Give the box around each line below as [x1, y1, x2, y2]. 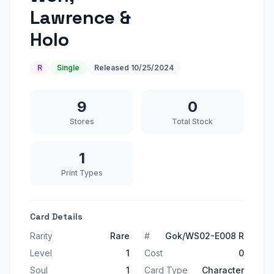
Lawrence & [30, 6, 131, 29]
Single [57, 63, 80, 72]
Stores [69, 117, 94, 126]
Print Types [61, 168, 103, 177]
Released [94, 63, 131, 72]
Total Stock [172, 117, 213, 126]
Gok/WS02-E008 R [165, 231, 244, 241]
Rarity [30, 231, 53, 241]
